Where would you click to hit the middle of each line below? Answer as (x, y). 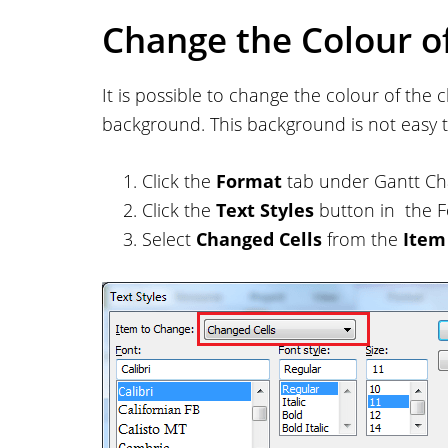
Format (249, 181)
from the (362, 239)
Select (169, 239)
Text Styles (265, 210)
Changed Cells (259, 239)
